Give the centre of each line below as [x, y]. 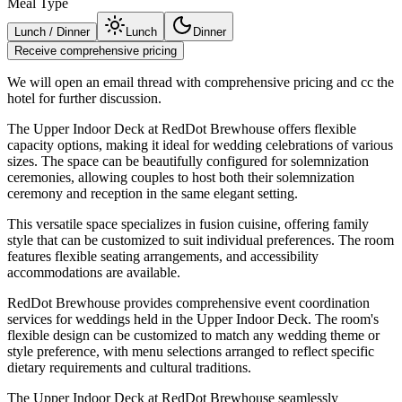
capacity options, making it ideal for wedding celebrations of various [200, 145]
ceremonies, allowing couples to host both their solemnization [181, 178]
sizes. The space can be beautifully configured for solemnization [188, 162]
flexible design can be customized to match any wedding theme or [193, 336]
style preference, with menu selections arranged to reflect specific [191, 352]
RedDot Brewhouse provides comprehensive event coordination [188, 303]
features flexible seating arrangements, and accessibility [163, 257]
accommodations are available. [94, 273]
